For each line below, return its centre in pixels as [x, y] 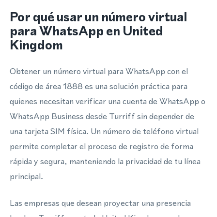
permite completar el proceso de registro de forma [101, 146]
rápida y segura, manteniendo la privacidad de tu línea [105, 161]
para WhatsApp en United [86, 31]
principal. [26, 176]
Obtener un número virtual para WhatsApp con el [99, 71]
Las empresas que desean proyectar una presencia [100, 203]
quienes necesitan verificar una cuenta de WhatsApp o [108, 101]
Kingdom [36, 45]
